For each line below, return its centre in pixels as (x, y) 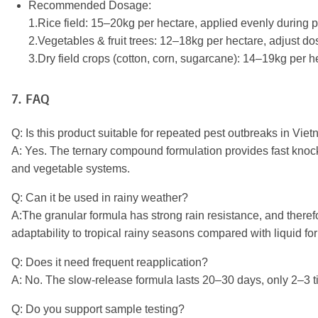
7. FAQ (31, 98)
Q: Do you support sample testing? (98, 309)
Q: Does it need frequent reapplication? (110, 262)
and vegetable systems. (71, 168)
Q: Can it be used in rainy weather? (100, 197)
